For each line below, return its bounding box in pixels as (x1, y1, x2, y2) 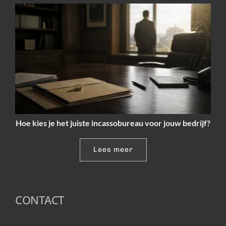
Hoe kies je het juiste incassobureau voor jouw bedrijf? (16, 118, 210, 128)
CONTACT (15, 192, 64, 207)
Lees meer (93, 145, 133, 154)
